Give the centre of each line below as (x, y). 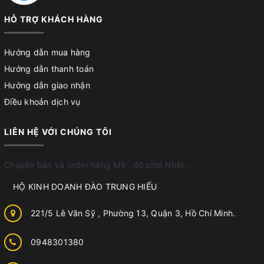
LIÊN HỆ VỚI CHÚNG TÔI (58, 131)
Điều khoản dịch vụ (42, 101)
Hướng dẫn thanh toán (49, 68)
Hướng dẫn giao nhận (47, 85)
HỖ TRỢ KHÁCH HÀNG (54, 19)
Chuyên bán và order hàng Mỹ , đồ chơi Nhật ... (99, 164)
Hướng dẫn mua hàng (47, 52)
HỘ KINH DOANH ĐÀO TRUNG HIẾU (85, 186)
